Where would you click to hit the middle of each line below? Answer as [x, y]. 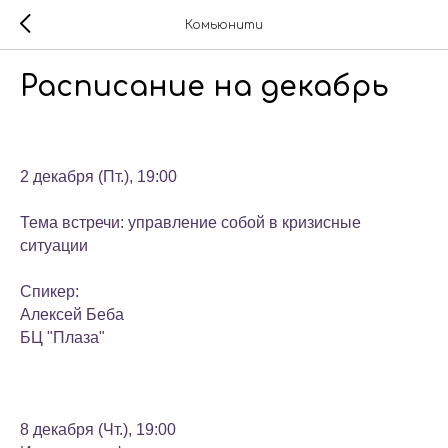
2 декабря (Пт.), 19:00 [98, 176]
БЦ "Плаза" [62, 337]
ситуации [54, 245]
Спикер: [51, 291]
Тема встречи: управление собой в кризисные [190, 222]
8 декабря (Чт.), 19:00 [98, 429]
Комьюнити [224, 25]
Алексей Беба [72, 314]
